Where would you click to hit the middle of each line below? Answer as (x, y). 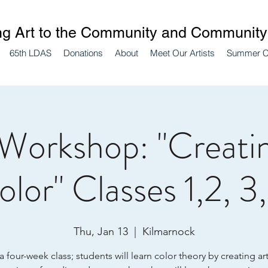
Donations (83, 53)
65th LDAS (30, 53)
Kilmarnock (168, 232)
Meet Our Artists (182, 53)
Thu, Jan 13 (100, 232)
